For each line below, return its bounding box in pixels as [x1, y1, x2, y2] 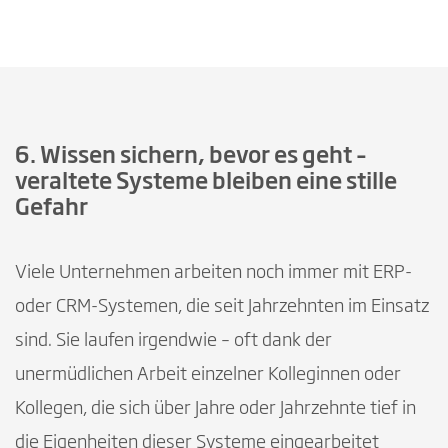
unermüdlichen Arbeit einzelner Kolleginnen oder [15, 365, 401, 384]
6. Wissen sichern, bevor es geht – [15, 145, 367, 168]
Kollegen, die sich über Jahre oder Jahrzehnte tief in [15, 399, 416, 418]
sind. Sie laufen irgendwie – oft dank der [15, 331, 332, 350]
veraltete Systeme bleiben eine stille [15, 171, 397, 194]
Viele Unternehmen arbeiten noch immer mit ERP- [15, 263, 412, 282]
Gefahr [15, 197, 88, 220]
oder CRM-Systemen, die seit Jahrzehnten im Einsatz [15, 297, 430, 316]
